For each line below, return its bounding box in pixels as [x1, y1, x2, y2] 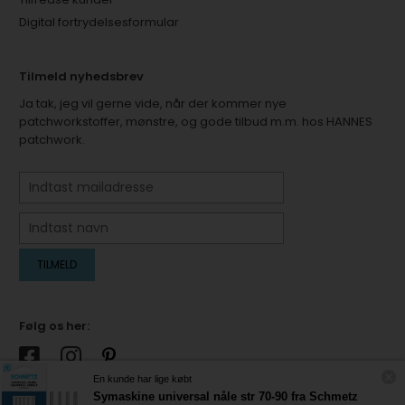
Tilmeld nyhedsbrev [19, 68, 145, 85]
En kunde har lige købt [99, 373, 192, 385]
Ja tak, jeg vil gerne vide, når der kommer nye [19, 95, 287, 112]
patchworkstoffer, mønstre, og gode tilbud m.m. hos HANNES [19, 113, 373, 130]
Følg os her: [19, 317, 90, 334]
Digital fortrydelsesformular [19, 14, 180, 31]
